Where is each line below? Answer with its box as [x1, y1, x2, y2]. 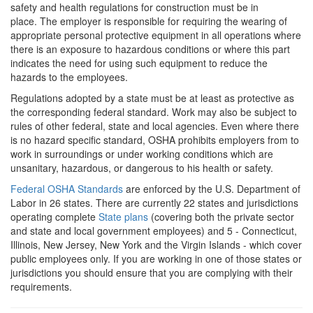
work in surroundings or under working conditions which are [10, 147, 273, 161]
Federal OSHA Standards [10, 182, 123, 196]
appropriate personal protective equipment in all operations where [10, 28, 301, 43]
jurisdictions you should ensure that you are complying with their [10, 265, 293, 280]
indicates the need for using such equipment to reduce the [10, 56, 268, 71]
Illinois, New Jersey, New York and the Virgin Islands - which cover [10, 238, 302, 252]
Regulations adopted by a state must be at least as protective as [10, 91, 294, 105]
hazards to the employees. [10, 70, 128, 85]
